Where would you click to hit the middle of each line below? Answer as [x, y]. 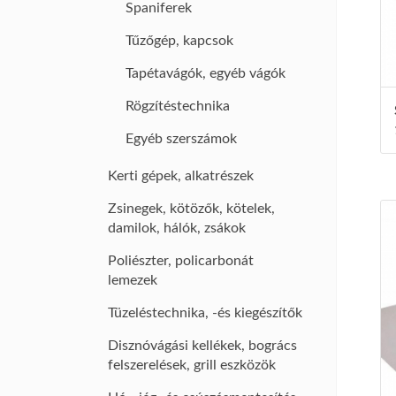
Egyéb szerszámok [181, 139]
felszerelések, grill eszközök [192, 365]
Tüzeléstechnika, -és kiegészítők [205, 313]
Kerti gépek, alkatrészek [181, 176]
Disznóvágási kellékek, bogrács [202, 346]
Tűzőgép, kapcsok [179, 41]
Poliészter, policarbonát [181, 261]
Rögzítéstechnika [178, 106]
